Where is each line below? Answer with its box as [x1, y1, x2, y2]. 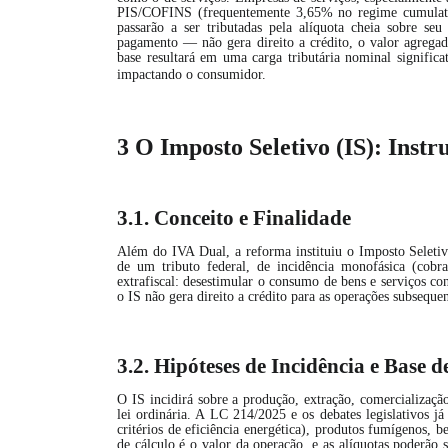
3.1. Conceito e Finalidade [117, 206, 351, 230]
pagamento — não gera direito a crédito [117, 35, 349, 50]
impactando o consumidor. [117, 67, 266, 82]
